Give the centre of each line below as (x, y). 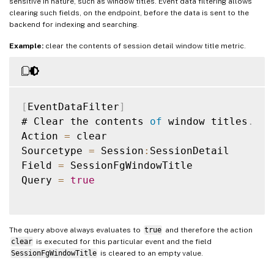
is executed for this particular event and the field (123, 241)
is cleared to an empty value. (150, 253)
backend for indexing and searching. (74, 24)
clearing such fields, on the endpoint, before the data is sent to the (129, 13)
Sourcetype (55, 150)
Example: (26, 46)
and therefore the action (208, 230)
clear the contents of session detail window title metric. (145, 46)
